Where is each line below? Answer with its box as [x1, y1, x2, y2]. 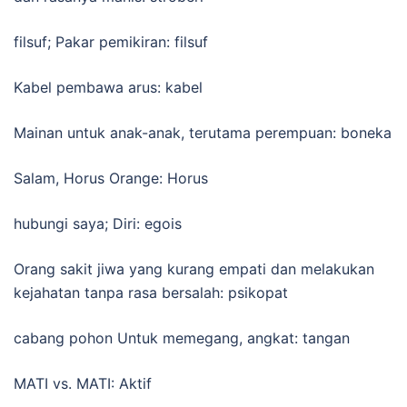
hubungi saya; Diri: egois [14, 213, 182, 233]
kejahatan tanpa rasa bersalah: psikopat [14, 283, 288, 302]
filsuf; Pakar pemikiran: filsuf [14, 32, 208, 51]
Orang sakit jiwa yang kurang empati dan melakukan [14, 259, 374, 278]
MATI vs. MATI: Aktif [14, 373, 152, 392]
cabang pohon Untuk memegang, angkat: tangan [14, 328, 350, 347]
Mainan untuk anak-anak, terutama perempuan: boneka [14, 123, 392, 142]
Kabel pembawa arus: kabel [14, 77, 203, 96]
